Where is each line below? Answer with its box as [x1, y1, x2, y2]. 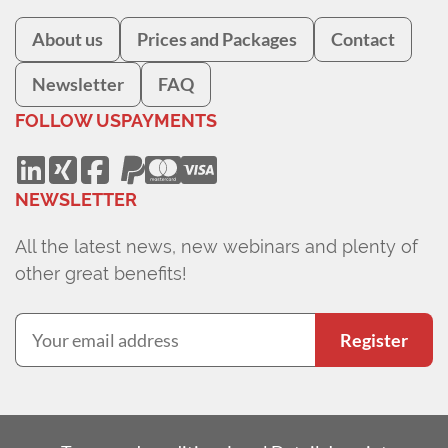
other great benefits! [15, 263, 187, 285]
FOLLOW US [15, 110, 121, 132]
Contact [331, 28, 395, 51]
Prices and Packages [137, 28, 297, 51]
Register [340, 329, 408, 352]
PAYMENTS [121, 110, 217, 132]
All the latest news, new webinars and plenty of [15, 236, 418, 258]
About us [32, 28, 103, 51]
